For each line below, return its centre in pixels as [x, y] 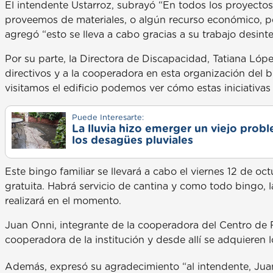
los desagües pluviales [132, 140]
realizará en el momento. [63, 201]
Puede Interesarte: [108, 118]
